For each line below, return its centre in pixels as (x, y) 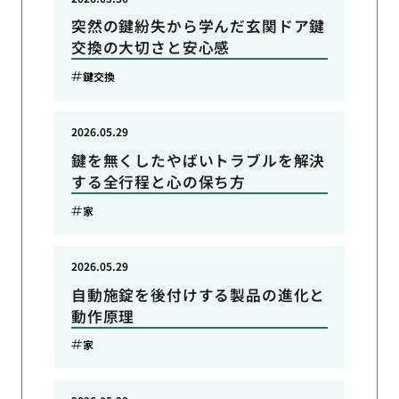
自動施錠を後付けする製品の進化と (198, 294)
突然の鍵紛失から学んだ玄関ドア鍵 (198, 26)
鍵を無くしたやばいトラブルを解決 (198, 161)
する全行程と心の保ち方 (159, 182)
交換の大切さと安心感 (151, 48)
